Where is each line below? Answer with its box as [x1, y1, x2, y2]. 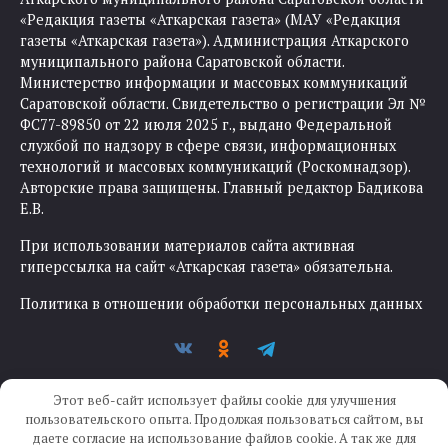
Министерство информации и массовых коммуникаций [20, 73, 408, 93]
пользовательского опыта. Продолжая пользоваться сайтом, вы [25, 409, 423, 428]
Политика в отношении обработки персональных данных [20, 294, 422, 314]
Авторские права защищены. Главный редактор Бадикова [20, 178, 423, 198]
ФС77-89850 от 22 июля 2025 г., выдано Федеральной [20, 115, 392, 135]
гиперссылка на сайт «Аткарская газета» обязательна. [20, 257, 393, 277]
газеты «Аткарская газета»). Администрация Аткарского [20, 31, 409, 51]
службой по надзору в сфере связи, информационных [20, 136, 396, 156]
